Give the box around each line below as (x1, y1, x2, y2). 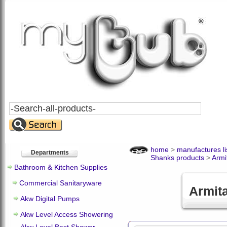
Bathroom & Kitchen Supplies (14, 163, 107, 171)
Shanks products (150, 154, 204, 162)
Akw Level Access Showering (20, 210, 113, 218)
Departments (30, 149, 69, 156)
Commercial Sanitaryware (19, 179, 102, 187)
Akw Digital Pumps (20, 195, 80, 203)
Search (9, 102, 31, 110)
